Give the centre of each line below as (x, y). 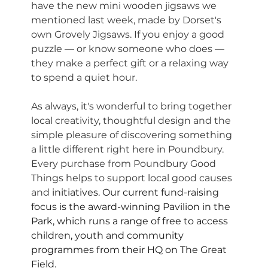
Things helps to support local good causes (133, 178)
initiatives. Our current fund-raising (137, 193)
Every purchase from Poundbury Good (125, 164)
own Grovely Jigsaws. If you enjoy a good (129, 35)
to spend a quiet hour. (84, 78)
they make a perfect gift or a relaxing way (131, 63)
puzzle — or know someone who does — (129, 49)
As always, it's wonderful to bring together (133, 106)
